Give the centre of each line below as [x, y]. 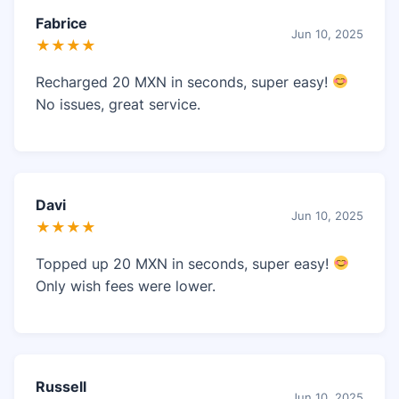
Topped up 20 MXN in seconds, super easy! [184, 263]
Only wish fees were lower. [126, 285]
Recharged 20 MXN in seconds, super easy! [184, 81]
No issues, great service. [118, 104]
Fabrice [61, 23]
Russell [61, 386]
